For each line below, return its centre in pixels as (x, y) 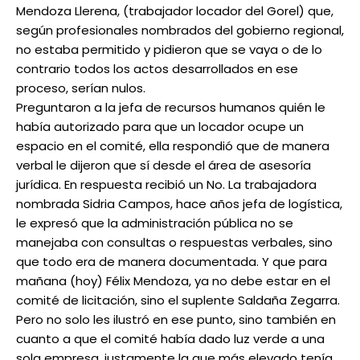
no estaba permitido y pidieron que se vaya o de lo (169, 50)
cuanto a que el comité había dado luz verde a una (170, 339)
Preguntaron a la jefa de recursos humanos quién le (171, 108)
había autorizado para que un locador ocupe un (160, 127)
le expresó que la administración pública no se (155, 223)
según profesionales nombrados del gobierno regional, (180, 31)
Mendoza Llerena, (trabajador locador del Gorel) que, (175, 11)
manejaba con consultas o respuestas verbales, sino (174, 243)
